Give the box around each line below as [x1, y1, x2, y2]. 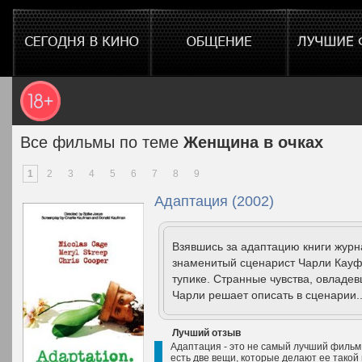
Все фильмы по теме [20, 133, 183, 151]
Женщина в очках [183, 133, 323, 151]
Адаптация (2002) [154, 193, 274, 209]
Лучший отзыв [172, 327, 241, 339]
